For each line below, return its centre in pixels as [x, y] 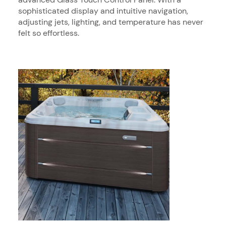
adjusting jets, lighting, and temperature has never [111, 22]
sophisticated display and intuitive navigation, [103, 11]
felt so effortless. [49, 33]
